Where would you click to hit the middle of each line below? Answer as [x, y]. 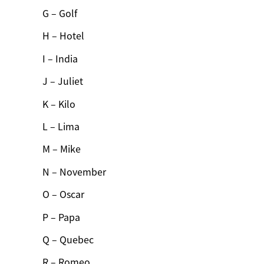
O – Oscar [65, 195]
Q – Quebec [69, 240]
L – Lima [62, 126]
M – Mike [63, 149]
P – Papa [62, 217]
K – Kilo [60, 104]
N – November [75, 172]
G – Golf [61, 14]
